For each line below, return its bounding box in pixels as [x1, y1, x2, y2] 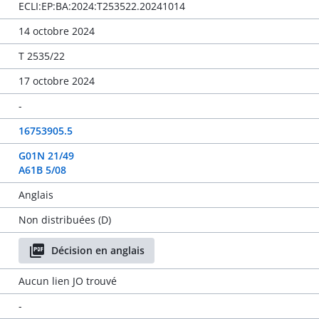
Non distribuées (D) [18, 213, 111, 226]
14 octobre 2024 [18, 24, 95, 38]
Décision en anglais [51, 244, 145, 257]
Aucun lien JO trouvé [18, 274, 117, 288]
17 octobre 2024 [18, 74, 95, 88]
